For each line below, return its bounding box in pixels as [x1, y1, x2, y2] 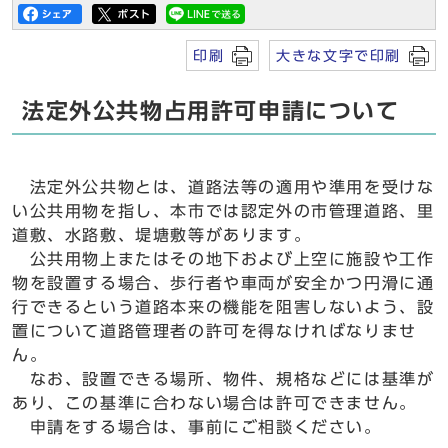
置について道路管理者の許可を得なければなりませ [12, 323, 417, 339]
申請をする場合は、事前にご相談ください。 [12, 419, 382, 435]
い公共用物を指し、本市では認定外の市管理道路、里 [12, 203, 435, 219]
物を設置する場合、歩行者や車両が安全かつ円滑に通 [12, 275, 435, 291]
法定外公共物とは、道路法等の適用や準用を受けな [29, 179, 435, 195]
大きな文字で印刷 [276, 48, 401, 63]
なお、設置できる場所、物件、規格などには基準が [12, 371, 435, 387]
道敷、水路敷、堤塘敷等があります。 [12, 227, 312, 243]
